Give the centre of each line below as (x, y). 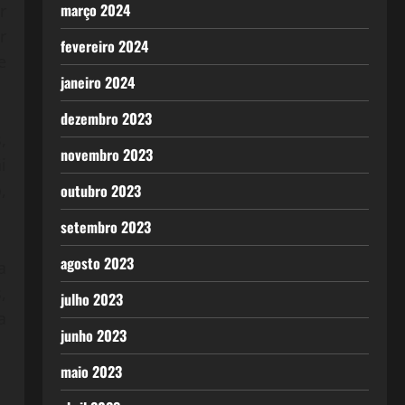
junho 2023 (93, 335)
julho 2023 (91, 299)
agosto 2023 (97, 263)
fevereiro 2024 (104, 46)
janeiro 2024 (97, 82)
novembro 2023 (106, 155)
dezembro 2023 (106, 118)
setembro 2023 (105, 227)
